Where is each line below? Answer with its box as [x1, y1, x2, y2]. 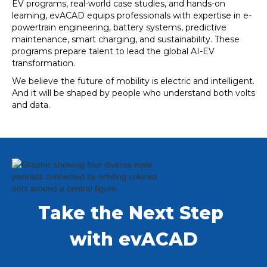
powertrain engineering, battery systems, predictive [12, 22, 226, 33]
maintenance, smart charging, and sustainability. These [12, 34, 240, 45]
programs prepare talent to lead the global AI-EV [12, 46, 215, 57]
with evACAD [69, 228, 198, 250]
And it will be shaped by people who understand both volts [12, 88, 255, 98]
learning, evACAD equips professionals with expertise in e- [12, 10, 252, 21]
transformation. [12, 58, 75, 69]
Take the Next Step [38, 202, 229, 224]
